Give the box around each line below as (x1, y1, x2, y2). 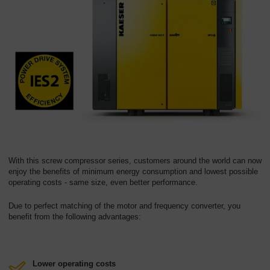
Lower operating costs (33, 259, 116, 268)
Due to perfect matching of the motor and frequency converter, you (8, 201, 240, 210)
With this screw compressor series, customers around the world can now (8, 155, 262, 165)
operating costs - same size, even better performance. (8, 177, 200, 187)
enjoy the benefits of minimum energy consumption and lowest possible (8, 166, 258, 176)
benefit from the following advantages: (8, 212, 141, 221)
